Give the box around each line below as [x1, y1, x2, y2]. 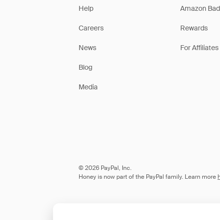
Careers [79, 24, 104, 32]
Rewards [180, 24, 208, 32]
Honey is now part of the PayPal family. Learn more [79, 173, 216, 181]
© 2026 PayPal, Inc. [79, 164, 132, 172]
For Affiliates [180, 43, 219, 52]
